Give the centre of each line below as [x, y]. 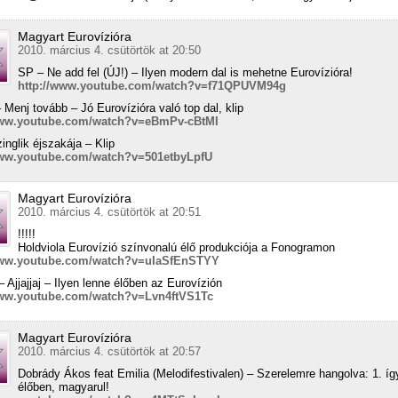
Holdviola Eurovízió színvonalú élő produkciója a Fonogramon [176, 248]
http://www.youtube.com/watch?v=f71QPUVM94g [152, 86]
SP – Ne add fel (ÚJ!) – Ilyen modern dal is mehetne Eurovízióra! [185, 73]
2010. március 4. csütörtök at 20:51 [109, 212]
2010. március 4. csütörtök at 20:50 [109, 51]
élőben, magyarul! [64, 387]
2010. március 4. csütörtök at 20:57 [109, 352]
